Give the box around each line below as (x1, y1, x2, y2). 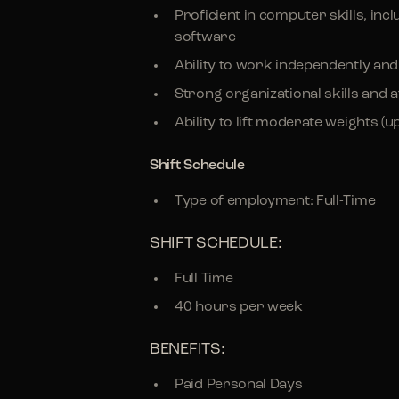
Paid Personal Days (175, 378, 303, 392)
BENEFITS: (150, 341, 225, 358)
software (175, 30, 236, 45)
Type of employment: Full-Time (175, 194, 376, 208)
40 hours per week (175, 300, 303, 314)
